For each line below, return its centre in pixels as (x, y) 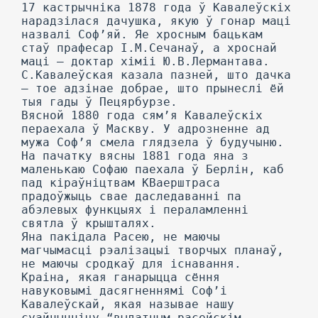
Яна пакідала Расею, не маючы (121, 237)
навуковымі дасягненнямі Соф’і (124, 291)
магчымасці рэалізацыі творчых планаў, (153, 250)
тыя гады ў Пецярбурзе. (99, 102)
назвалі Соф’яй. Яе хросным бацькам (142, 34)
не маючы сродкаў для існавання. (131, 264)
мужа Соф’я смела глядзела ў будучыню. (153, 142)
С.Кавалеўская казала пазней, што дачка (156, 75)
